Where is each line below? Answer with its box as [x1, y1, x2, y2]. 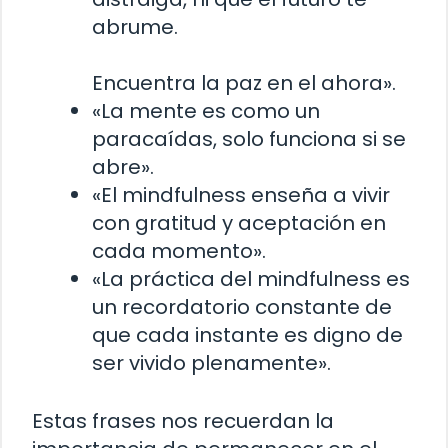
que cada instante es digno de [92, 320, 403, 349]
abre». [92, 152, 154, 181]
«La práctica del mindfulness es [92, 264, 410, 293]
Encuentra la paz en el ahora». [92, 68, 396, 97]
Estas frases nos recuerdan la [32, 406, 334, 435]
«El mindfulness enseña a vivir [92, 180, 390, 209]
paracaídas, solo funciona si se [92, 124, 406, 153]
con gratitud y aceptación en [92, 208, 386, 237]
